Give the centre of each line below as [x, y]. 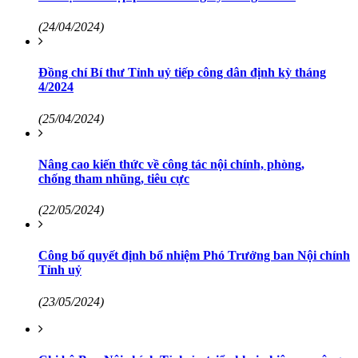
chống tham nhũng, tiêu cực [114, 178]
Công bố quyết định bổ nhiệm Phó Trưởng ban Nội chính [194, 256]
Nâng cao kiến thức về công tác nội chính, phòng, [171, 164]
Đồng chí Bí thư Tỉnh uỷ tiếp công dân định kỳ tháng [182, 73]
